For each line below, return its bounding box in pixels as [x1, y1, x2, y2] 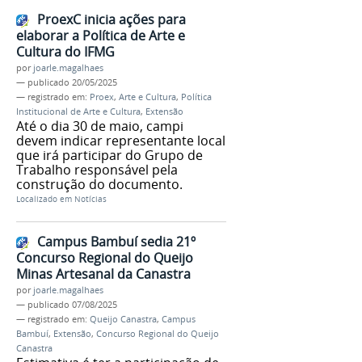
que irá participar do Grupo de [16, 145, 203, 164]
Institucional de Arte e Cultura [16, 105, 141, 117]
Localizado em [16, 193, 72, 204]
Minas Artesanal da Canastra [16, 265, 191, 284]
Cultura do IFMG [16, 42, 115, 61]
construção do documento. [16, 175, 183, 193]
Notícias [74, 193, 107, 204]
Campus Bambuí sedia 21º [37, 233, 196, 251]
